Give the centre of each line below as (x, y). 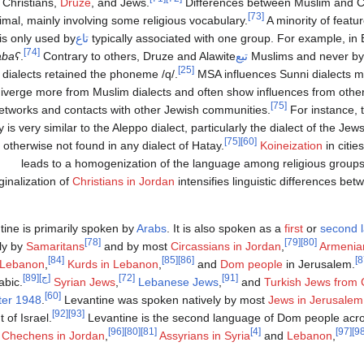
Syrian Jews (84, 282)
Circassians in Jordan (226, 246)
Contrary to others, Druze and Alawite (138, 56)
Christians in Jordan (123, 181)
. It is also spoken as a (225, 228)
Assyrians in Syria (205, 335)
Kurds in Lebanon (113, 264)
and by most (136, 246)
